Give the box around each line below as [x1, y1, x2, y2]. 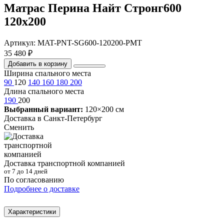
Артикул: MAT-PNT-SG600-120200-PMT [4, 38, 142, 47]
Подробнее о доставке [4, 184, 79, 193]
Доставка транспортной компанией [4, 159, 125, 168]
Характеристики [8, 208, 56, 216]
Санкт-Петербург [43, 114, 102, 123]
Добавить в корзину [8, 60, 67, 68]
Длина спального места [4, 87, 84, 96]
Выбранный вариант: [4, 105, 83, 114]
